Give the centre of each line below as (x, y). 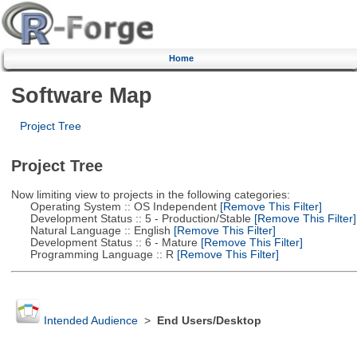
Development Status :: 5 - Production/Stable (131, 218)
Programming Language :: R (92, 254)
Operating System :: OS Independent (114, 206)
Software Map (81, 95)
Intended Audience (90, 321)
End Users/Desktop (209, 321)
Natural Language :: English (90, 230)
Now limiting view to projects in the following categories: (150, 194)
